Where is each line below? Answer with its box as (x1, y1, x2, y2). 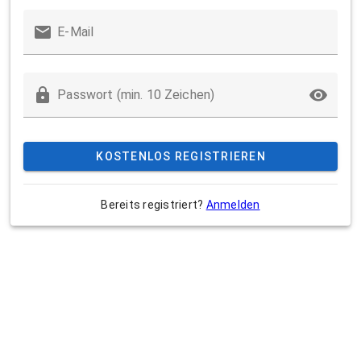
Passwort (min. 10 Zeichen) (57, 87, 215, 102)
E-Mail (57, 24, 94, 39)
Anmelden (205, 198, 260, 211)
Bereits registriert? (101, 198, 206, 211)
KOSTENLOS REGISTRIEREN (96, 150, 266, 163)
